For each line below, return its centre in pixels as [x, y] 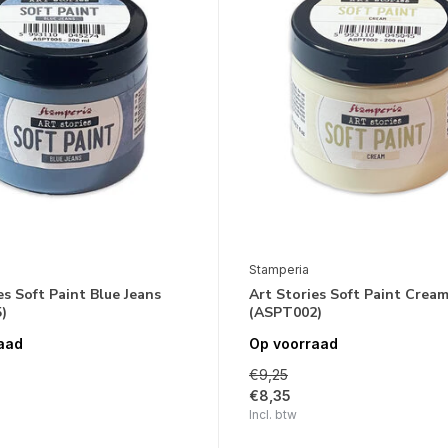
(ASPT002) [285, 312]
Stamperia [278, 269]
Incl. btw [272, 414]
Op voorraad [293, 343]
